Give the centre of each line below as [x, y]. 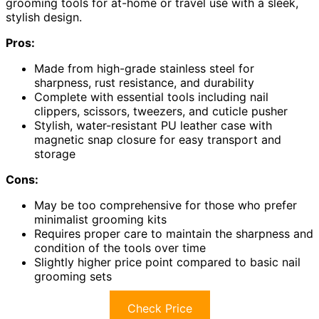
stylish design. [44, 17]
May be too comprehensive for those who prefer [166, 205]
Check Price [159, 308]
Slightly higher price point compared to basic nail [167, 262]
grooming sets [73, 276]
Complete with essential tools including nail [151, 96]
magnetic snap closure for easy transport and [158, 139]
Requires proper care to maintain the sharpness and [174, 233]
